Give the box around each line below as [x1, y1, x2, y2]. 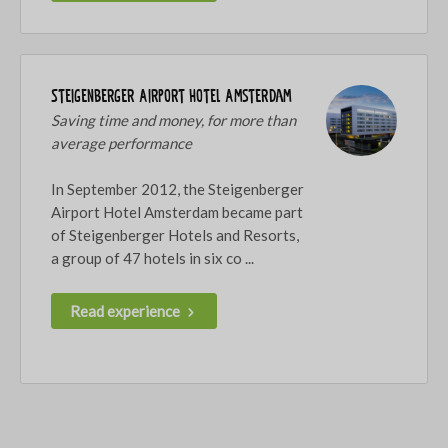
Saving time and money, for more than [51, 110, 296, 129]
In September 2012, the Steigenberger [51, 179, 304, 198]
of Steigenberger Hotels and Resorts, [51, 225, 299, 244]
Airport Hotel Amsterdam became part [51, 202, 303, 221]
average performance [51, 133, 192, 152]
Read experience [70, 301, 183, 320]
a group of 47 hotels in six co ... [51, 248, 254, 267]
